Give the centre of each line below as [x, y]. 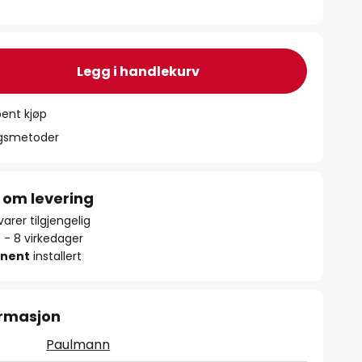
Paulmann [78, 345]
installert [56, 256]
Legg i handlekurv [138, 71]
